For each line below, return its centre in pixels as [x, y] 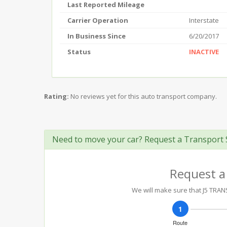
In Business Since [97, 36]
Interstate [204, 20]
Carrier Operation [98, 20]
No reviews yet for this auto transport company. [144, 96]
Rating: [56, 96]
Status [79, 52]
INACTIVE [204, 52]
